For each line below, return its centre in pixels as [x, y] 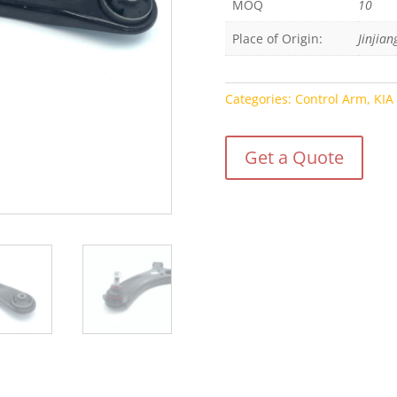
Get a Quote [294, 157]
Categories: [260, 99]
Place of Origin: [277, 39]
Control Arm [331, 99]
